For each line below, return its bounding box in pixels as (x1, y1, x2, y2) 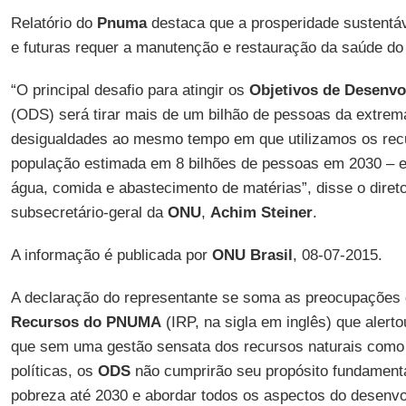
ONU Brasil (211, 246, 293, 264)
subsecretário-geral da (10, 204, 168, 221)
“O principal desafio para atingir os (10, 82, 249, 99)
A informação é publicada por (10, 246, 212, 264)
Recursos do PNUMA (10, 314, 161, 331)
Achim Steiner (209, 204, 313, 221)
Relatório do (10, 14, 97, 32)
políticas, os (10, 362, 98, 380)
